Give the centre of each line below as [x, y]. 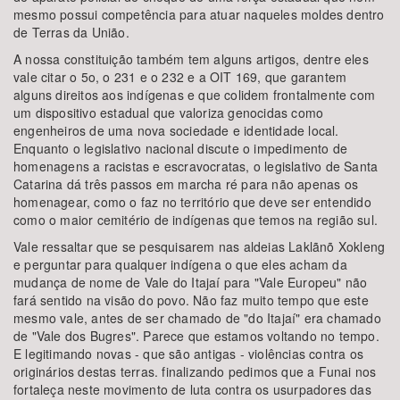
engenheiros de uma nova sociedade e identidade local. [176, 130]
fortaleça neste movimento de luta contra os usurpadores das [192, 389]
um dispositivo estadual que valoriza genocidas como [169, 112]
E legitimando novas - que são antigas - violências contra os [189, 354]
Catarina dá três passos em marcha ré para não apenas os [186, 184]
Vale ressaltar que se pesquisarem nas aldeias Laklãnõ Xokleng [200, 246]
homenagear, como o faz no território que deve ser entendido [192, 202]
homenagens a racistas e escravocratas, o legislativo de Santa [196, 166]
